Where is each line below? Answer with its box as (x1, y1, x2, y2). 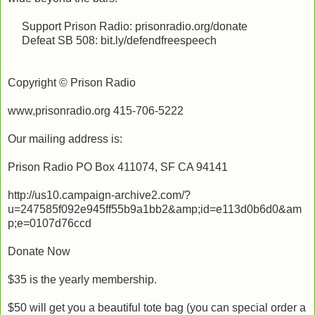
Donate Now (8, 245, 70, 257)
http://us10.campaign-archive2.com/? (8, 188, 191, 201)
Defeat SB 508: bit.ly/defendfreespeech (8, 34, 217, 46)
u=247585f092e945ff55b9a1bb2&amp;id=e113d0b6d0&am (8, 202, 302, 215)
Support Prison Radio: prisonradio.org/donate (8, 20, 247, 32)
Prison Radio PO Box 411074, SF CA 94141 (8, 160, 228, 173)
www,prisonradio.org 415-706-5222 (8, 104, 184, 117)
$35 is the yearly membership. (8, 273, 157, 285)
